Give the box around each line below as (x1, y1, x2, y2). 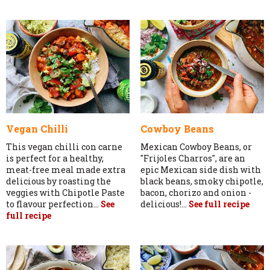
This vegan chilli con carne (6, 141, 122, 153)
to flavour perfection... (6, 198, 101, 210)
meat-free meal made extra (6, 164, 125, 176)
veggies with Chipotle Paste (6, 187, 125, 199)
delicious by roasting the (6, 175, 111, 187)
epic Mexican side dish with (140, 164, 261, 176)
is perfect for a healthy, (6, 152, 104, 165)
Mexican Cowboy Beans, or (140, 141, 252, 153)
